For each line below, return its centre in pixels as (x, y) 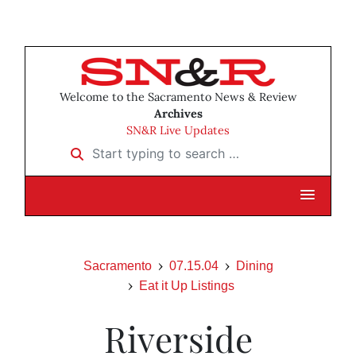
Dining (254, 266)
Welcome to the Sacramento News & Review (178, 97)
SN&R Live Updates (178, 131)
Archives (178, 114)
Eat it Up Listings (187, 286)
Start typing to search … (134, 148)
